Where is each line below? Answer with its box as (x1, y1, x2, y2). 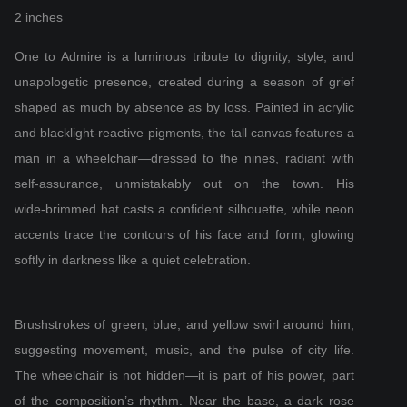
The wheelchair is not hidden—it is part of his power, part (15, 368, 354, 382)
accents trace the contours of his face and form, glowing (15, 227, 354, 242)
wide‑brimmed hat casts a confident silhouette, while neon (15, 202, 354, 216)
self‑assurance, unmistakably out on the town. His (15, 176, 354, 191)
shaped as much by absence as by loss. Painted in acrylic (15, 100, 354, 114)
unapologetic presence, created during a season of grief (15, 74, 354, 89)
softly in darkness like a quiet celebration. (15, 253, 251, 267)
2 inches (15, 10, 63, 25)
